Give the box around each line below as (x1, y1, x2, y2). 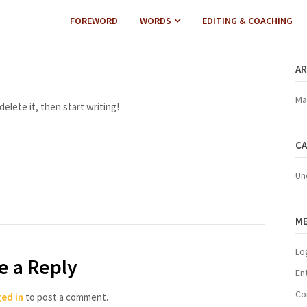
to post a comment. (23, 290, 108, 304)
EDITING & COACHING (201, 14, 293, 27)
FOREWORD (69, 14, 118, 27)
